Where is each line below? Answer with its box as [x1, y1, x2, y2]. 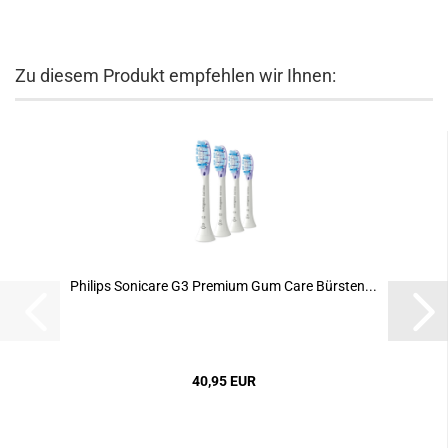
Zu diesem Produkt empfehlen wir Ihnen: [15, 65, 336, 86]
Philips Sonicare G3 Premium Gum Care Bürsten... [70, 278, 377, 294]
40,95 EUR [191, 373, 256, 389]
